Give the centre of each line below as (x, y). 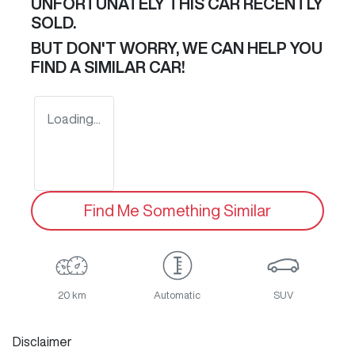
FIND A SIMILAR (90, 67)
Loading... (74, 119)
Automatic (177, 296)
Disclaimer (42, 342)
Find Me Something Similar (177, 211)
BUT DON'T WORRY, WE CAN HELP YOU (177, 48)
